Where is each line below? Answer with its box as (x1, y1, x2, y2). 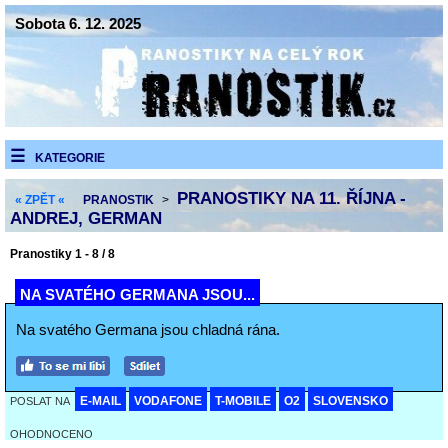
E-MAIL (80, 394, 121, 408)
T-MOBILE (215, 394, 271, 408)
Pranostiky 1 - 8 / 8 (10, 247, 115, 261)
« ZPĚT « (15, 193, 65, 207)
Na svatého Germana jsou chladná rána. (16, 321, 280, 338)
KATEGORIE (35, 151, 105, 165)
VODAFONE (134, 394, 202, 408)
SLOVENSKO (313, 394, 388, 408)
